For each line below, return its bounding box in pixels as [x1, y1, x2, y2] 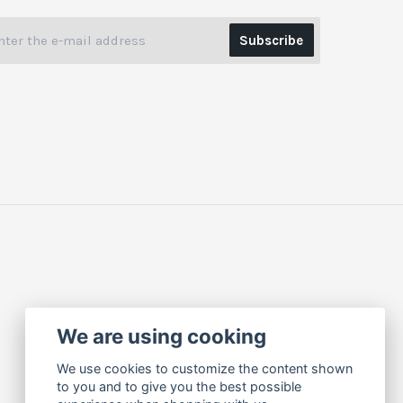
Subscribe [239, 31, 304, 49]
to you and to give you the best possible [57, 379, 302, 395]
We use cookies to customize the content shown [57, 361, 354, 377]
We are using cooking [57, 323, 267, 348]
